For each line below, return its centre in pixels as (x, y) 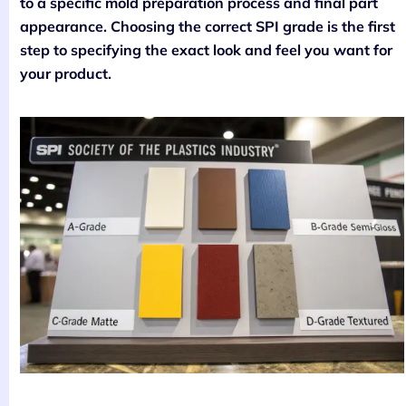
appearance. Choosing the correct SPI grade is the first (208, 26)
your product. (66, 73)
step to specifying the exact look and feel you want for (206, 49)
